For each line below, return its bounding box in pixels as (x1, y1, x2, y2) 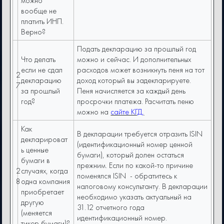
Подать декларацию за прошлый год (77, 43, 196, 54)
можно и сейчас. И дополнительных (77, 54, 191, 65)
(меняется (21, 207, 52, 218)
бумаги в (21, 155, 50, 166)
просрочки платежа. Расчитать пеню (77, 96, 194, 107)
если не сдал (21, 64, 63, 75)
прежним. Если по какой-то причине (77, 160, 193, 171)
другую (21, 197, 44, 208)
